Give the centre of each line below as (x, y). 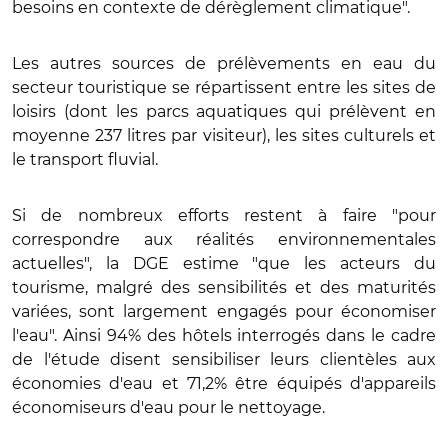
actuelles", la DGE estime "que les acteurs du (224, 263)
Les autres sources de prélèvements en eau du (224, 63)
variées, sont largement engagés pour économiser (224, 311)
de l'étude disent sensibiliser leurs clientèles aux (224, 359)
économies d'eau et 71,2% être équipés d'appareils (224, 383)
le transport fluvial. (85, 159)
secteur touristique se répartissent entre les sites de (224, 87)
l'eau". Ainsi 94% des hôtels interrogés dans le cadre (224, 335)
